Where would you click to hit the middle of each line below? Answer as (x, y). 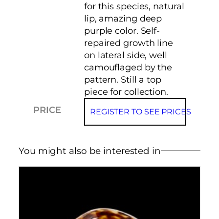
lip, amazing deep (123, 18)
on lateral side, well (125, 55)
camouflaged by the (128, 67)
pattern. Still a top (122, 79)
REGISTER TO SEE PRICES (140, 111)
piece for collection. (126, 92)
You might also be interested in (90, 151)
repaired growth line (128, 43)
